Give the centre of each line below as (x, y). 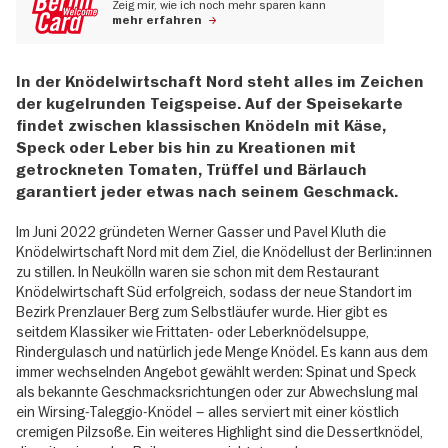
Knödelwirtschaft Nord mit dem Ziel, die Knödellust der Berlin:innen (224, 252)
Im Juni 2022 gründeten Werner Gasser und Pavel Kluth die (201, 232)
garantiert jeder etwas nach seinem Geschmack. (207, 191)
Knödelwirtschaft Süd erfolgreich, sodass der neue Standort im (214, 292)
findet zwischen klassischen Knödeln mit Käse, (201, 125)
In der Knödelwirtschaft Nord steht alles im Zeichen (220, 81)
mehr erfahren (157, 20)
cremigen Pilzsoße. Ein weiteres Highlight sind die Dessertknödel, (219, 432)
